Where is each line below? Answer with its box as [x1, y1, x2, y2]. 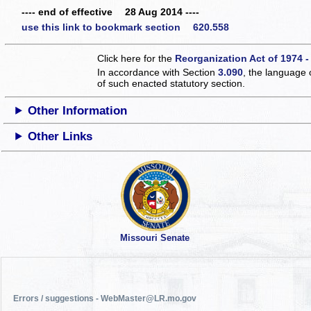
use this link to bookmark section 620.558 [22, 21, 229, 33]
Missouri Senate [119, 233, 190, 244]
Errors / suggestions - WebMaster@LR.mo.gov [13, 294, 197, 303]
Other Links [28, 129, 93, 143]
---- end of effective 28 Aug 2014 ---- [22, 6, 199, 18]
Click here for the [97, 52, 176, 64]
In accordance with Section [97, 66, 219, 78]
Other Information [28, 103, 128, 117]
